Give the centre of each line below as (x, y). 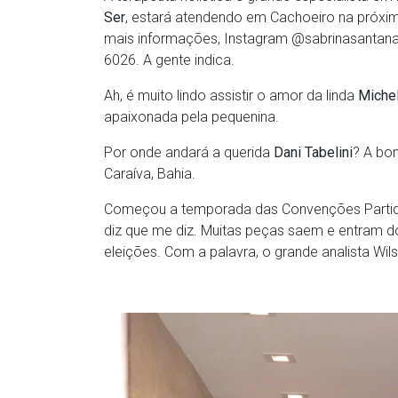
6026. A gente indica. (169, 60)
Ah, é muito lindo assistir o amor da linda (231, 96)
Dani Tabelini (313, 153)
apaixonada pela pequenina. (191, 117)
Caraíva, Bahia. (150, 174)
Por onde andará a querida (189, 153)
